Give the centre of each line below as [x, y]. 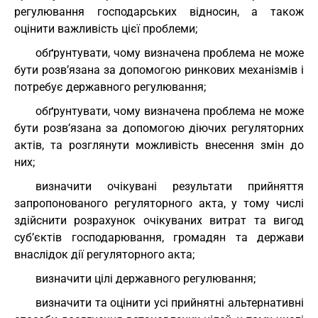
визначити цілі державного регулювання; [146, 279]
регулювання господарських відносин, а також [159, 12]
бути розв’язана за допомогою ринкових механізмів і [159, 70]
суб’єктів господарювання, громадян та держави [159, 237]
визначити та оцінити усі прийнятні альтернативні [170, 303]
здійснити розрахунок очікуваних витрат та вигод [159, 220]
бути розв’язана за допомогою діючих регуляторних [159, 128]
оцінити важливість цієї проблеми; [106, 29]
